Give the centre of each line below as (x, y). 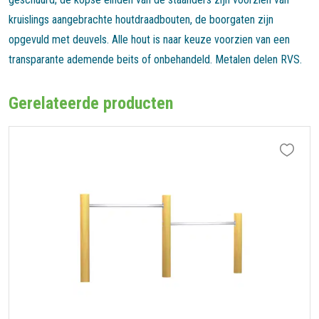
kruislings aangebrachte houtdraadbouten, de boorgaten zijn (141, 19)
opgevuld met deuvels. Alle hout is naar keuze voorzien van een (149, 39)
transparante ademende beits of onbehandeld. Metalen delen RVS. (155, 59)
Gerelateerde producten (91, 103)
